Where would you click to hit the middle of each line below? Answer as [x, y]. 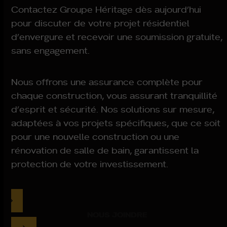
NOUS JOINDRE [117, 214]
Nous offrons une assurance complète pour [107, 82]
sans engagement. [51, 50]
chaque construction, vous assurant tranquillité [115, 95]
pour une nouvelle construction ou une [96, 136]
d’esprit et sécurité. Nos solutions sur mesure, [113, 109]
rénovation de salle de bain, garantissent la [105, 150]
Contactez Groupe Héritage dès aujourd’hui [106, 9]
